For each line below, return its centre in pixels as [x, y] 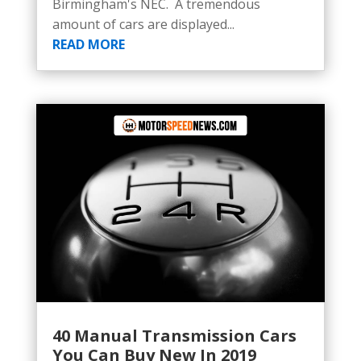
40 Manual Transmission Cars [174, 335]
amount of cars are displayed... [143, 25]
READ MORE [88, 45]
